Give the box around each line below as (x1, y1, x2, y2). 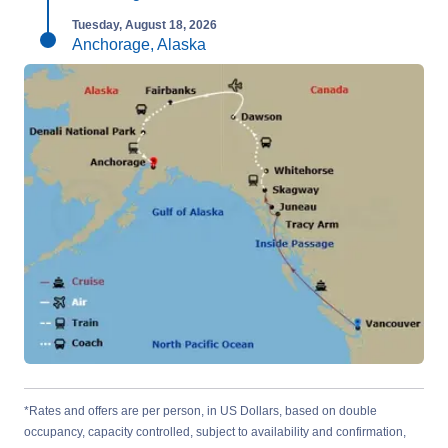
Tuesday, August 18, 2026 (72, 18, 217, 32)
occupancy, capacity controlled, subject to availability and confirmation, (24, 425, 406, 439)
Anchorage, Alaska (72, 36, 206, 53)
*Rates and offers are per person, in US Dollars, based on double (24, 404, 377, 418)
